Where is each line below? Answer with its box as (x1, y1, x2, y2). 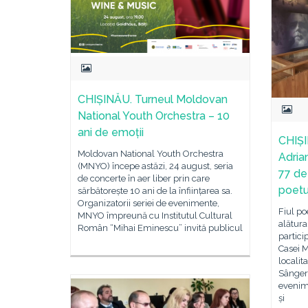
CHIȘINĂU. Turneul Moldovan (78, 92, 228, 106)
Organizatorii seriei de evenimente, (78, 197, 219, 208)
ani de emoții (78, 125, 144, 139)
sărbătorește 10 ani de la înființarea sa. (78, 185, 232, 196)
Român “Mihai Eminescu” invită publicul (78, 222, 243, 233)
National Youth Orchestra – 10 (78, 109, 230, 122)
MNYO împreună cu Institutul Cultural (78, 210, 232, 221)
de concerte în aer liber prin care (78, 173, 210, 184)
